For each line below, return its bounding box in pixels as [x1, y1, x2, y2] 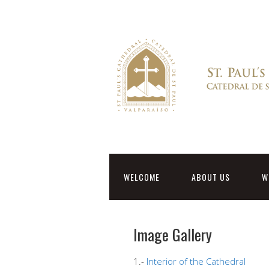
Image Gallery [133, 223, 212, 247]
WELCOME [124, 171, 160, 184]
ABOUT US [192, 171, 230, 184]
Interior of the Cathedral [147, 255, 246, 268]
